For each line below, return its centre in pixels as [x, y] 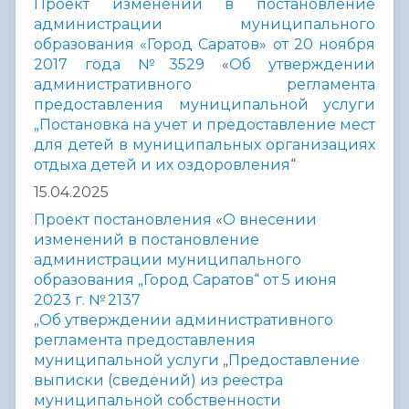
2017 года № [101, 64]
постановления [154, 219]
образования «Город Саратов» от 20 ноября [204, 44]
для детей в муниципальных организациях [204, 144]
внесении [276, 219]
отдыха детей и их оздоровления [162, 164]
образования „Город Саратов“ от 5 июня [185, 279]
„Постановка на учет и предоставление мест [204, 124]
